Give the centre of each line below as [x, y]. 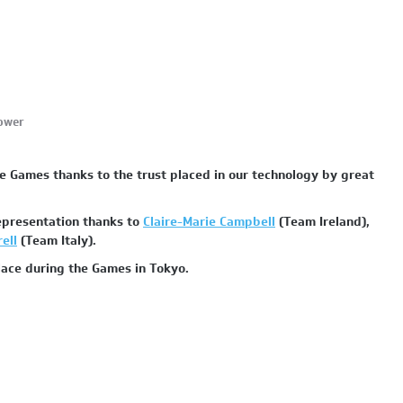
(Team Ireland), [322, 222]
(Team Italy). [57, 241]
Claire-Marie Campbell [209, 222]
